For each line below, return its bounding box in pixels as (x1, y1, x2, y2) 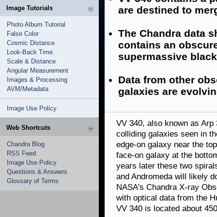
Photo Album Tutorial (7, 21, 65, 28)
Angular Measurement (7, 67, 68, 74)
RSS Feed (7, 150, 36, 157)
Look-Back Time (7, 48, 53, 56)
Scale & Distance (7, 58, 56, 65)
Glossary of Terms (7, 177, 59, 185)
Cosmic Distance (7, 39, 55, 46)
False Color (7, 30, 39, 37)
